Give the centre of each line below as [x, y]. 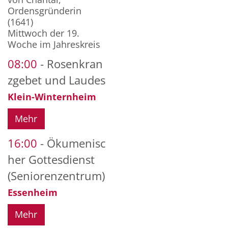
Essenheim [33, 193]
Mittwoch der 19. [44, 33]
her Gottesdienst [51, 160]
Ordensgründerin [45, 10]
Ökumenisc [76, 144]
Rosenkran [75, 64]
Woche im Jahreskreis [54, 44]
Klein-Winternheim [52, 96]
